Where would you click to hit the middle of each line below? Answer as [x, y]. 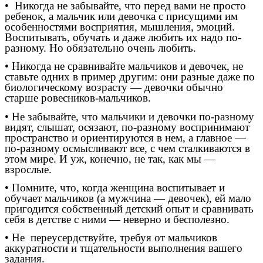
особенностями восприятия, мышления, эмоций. [120, 26]
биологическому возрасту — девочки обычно [114, 87]
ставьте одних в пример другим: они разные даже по [130, 77]
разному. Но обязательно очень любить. [100, 48]
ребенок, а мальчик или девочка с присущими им [121, 16]
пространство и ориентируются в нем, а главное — [125, 137]
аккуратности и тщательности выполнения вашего [124, 248]
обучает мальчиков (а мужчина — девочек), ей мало [128, 198]
